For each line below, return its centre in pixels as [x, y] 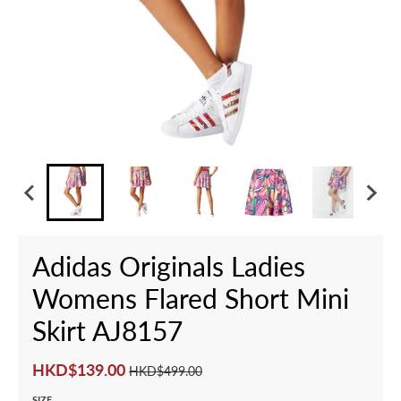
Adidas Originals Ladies [169, 266]
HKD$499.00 [166, 371]
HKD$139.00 [81, 370]
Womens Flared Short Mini [191, 299]
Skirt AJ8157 [107, 331]
